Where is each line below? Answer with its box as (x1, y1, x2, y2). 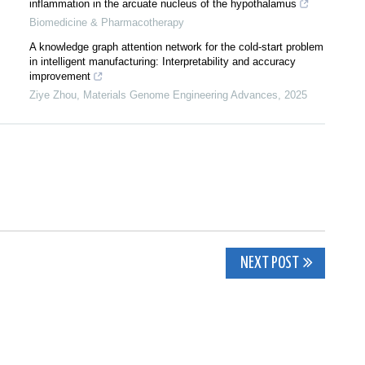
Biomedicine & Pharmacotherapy (29, 16, 184, 29)
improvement (29, 70, 90, 82)
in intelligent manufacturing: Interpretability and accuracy (29, 55, 296, 68)
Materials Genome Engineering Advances (83, 89, 278, 101)
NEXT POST (238, 256, 299, 271)
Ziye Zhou (29, 89, 77, 101)
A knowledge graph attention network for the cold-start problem (29, 41, 323, 53)
